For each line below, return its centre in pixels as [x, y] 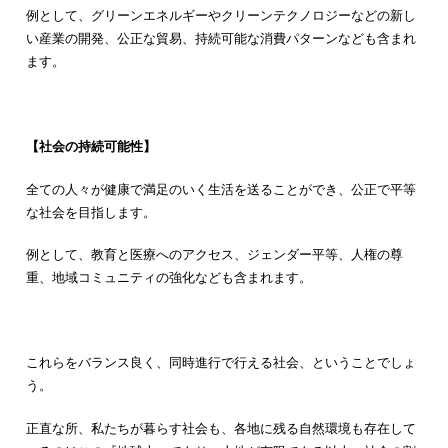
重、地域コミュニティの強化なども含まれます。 [168, 277]
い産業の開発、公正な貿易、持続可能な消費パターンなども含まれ [220, 38]
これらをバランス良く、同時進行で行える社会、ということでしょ [220, 362]
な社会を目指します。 [90, 211]
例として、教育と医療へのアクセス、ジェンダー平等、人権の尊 [214, 254]
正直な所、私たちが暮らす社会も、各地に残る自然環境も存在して [220, 427]
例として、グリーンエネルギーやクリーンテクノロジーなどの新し [220, 15]
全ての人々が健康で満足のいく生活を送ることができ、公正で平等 [220, 188]
